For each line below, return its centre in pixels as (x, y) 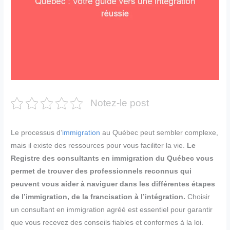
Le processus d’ (37, 132)
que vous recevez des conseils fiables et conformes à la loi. (107, 222)
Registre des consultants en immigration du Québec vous (112, 158)
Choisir (198, 197)
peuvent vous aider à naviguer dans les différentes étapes (113, 184)
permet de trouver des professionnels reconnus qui (101, 171)
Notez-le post (120, 103)
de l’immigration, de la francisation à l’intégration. (98, 197)
